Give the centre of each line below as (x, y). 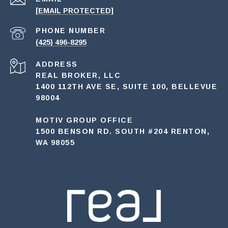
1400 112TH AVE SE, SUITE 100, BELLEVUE (126, 86)
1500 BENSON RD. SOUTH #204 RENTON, (123, 131)
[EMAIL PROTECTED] (75, 10)
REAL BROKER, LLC (78, 75)
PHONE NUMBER (70, 30)
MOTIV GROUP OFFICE (84, 120)
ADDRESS (57, 64)
